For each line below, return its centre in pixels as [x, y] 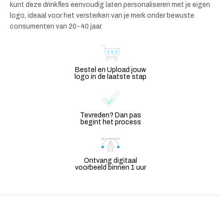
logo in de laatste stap [110, 76]
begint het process [110, 122]
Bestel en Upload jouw [110, 70]
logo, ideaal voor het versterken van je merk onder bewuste [102, 15]
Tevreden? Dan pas [110, 115]
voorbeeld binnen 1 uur [110, 167]
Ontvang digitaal [110, 160]
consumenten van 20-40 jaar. [56, 26]
